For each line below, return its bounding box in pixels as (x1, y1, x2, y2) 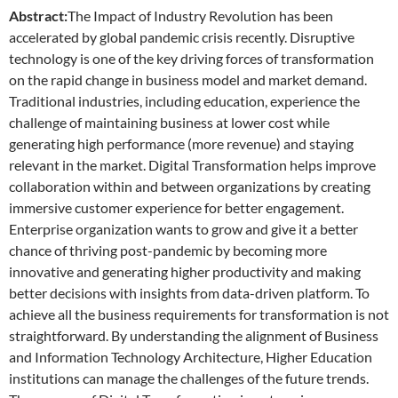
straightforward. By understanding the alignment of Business (9, 326, 378, 344)
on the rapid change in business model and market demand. (9, 70, 367, 88)
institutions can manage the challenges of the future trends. (9, 369, 369, 386)
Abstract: (9, 6, 68, 24)
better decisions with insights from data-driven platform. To (9, 283, 370, 301)
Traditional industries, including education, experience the (9, 92, 360, 109)
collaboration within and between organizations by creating (9, 177, 370, 195)
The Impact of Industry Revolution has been (68, 6, 333, 24)
